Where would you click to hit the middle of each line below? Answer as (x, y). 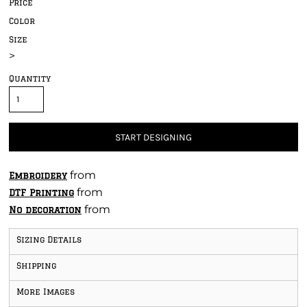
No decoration (45, 210)
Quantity (30, 78)
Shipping (36, 266)
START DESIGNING (153, 138)
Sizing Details (49, 240)
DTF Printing (41, 193)
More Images (46, 292)
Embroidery (38, 175)
